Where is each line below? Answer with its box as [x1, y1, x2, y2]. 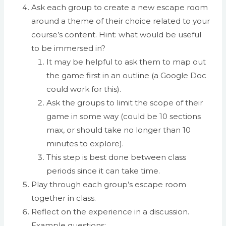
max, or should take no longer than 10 [46, 125, 191, 135]
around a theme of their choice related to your [31, 16, 210, 26]
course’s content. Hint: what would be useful [31, 29, 201, 39]
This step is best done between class [46, 152, 186, 162]
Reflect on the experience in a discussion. [31, 206, 189, 216]
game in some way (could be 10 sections [46, 111, 201, 121]
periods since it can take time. [46, 165, 160, 176]
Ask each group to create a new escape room [31, 2, 208, 12]
